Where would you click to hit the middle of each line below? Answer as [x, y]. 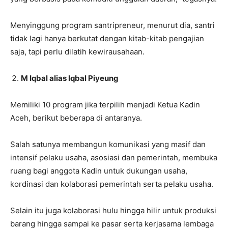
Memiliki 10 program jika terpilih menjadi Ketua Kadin [105, 105]
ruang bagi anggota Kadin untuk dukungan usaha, [99, 171]
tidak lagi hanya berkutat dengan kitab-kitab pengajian [107, 38]
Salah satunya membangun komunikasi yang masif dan [108, 144]
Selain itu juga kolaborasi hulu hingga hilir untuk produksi [113, 210]
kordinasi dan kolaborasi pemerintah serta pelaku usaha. [112, 184]
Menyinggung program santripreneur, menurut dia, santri [112, 25]
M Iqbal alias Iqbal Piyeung [70, 78]
